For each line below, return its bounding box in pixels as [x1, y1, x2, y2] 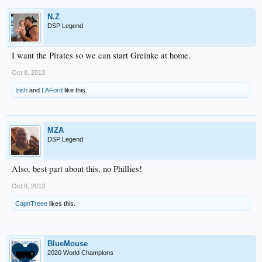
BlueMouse [47, 239, 88, 248]
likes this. [47, 199, 75, 207]
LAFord [42, 86, 63, 94]
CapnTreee [15, 199, 47, 207]
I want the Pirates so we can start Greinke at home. [12, 49, 191, 61]
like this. [63, 86, 87, 94]
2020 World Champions [47, 249, 113, 256]
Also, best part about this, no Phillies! [12, 163, 142, 174]
